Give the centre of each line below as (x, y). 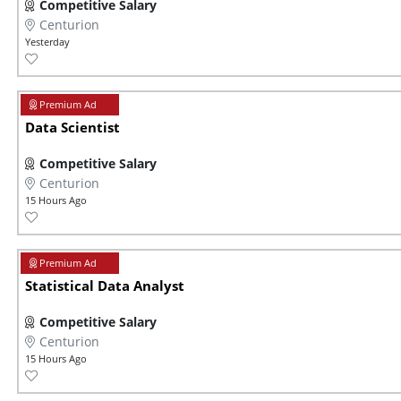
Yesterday (47, 42)
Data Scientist (73, 128)
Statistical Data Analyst (105, 286)
